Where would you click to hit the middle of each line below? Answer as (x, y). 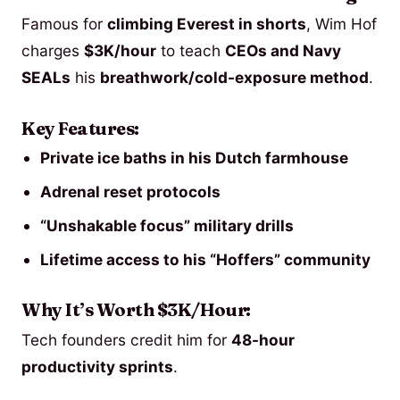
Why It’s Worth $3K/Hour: (136, 310)
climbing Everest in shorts (207, 23)
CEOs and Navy (283, 50)
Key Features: (80, 128)
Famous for (64, 23)
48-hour (263, 340)
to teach (191, 50)
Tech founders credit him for (126, 340)
